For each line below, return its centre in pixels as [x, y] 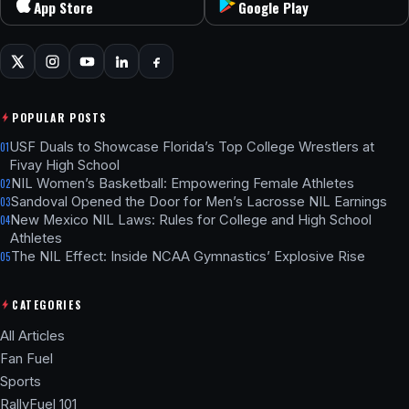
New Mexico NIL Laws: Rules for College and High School [191, 220]
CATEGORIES [47, 304]
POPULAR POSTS [59, 117]
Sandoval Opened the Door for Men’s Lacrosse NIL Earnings [199, 202]
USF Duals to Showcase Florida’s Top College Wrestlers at [192, 147]
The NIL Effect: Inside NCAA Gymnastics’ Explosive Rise [188, 257]
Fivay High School [64, 166]
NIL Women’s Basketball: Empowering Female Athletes [183, 184]
